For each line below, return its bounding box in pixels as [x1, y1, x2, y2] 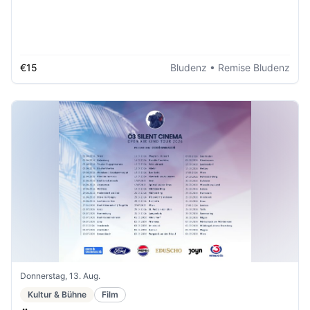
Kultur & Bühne [28, 289, 86, 300]
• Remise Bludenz [207, 62, 290, 73]
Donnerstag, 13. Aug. [20, 270, 100, 281]
